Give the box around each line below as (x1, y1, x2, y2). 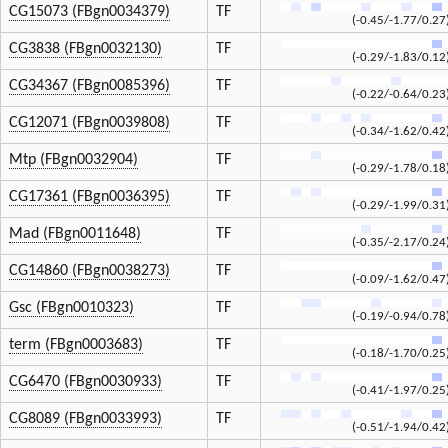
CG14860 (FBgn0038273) (9, 263, 170, 280)
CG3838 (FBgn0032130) (9, 41, 162, 58)
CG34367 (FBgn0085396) (9, 78, 170, 95)
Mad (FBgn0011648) (9, 226, 141, 243)
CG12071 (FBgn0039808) (9, 115, 170, 132)
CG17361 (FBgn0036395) (9, 189, 170, 206)
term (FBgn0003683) (9, 337, 143, 354)
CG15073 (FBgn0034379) (9, 4, 170, 21)
